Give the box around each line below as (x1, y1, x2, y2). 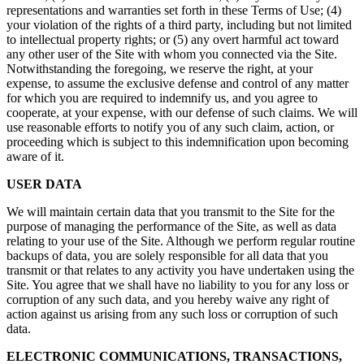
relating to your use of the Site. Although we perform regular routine (6, 234, 355, 249)
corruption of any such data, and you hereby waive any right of (6, 292, 329, 307)
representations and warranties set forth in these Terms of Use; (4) (6, 3, 341, 18)
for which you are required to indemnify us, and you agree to (6, 91, 318, 106)
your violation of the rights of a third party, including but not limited (6, 18, 352, 32)
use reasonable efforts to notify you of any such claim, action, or (6, 120, 334, 135)
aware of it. (6, 149, 64, 164)
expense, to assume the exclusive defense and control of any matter (6, 76, 349, 91)
